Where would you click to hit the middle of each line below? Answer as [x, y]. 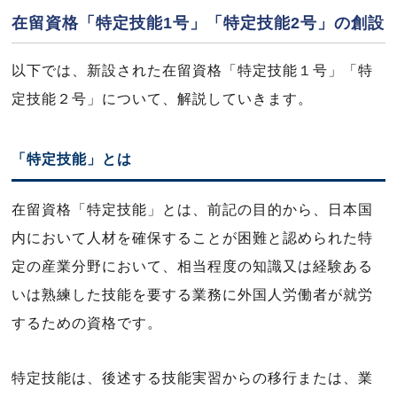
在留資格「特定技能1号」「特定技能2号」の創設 [198, 23]
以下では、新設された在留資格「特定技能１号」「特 [192, 70]
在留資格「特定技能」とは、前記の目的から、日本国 [192, 210]
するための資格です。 [87, 323]
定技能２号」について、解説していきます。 [162, 99]
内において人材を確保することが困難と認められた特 [192, 238]
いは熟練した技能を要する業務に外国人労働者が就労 [192, 295]
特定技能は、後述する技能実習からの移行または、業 [192, 378]
